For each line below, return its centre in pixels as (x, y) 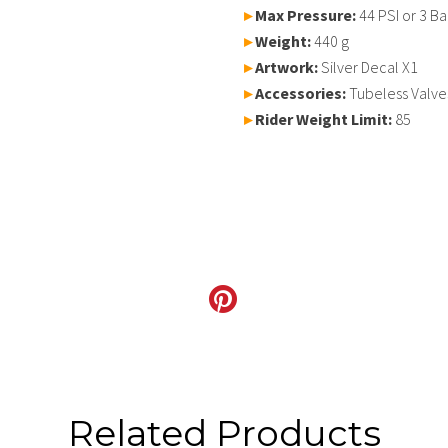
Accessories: (302, 93)
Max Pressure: (307, 15)
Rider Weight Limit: (325, 119)
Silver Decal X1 (369, 67)
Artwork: (288, 67)
